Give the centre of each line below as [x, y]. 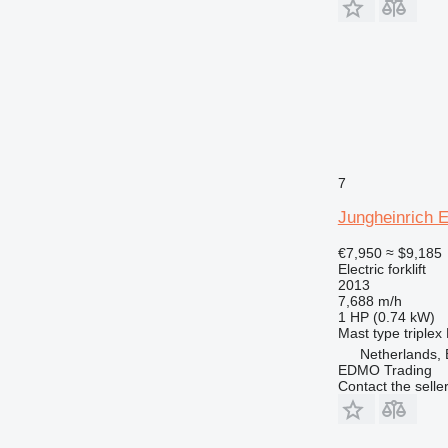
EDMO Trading [384, 369]
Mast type [368, 332]
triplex [422, 332]
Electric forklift [381, 268]
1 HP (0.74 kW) [386, 316]
